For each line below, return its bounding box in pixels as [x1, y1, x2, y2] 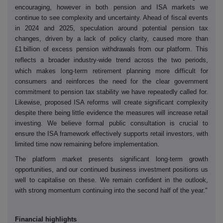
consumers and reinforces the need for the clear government [15, 78, 208, 86]
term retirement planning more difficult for [75, 67, 208, 75]
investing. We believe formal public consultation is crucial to [15, 119, 208, 127]
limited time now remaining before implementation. [15, 140, 159, 148]
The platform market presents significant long [15, 155, 168, 163]
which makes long [15, 67, 73, 75]
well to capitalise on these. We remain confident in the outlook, [15, 176, 208, 184]
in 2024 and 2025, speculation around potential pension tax [15, 24, 208, 32]
